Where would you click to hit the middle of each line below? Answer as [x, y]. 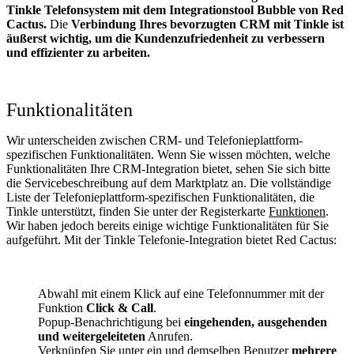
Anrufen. [169, 336]
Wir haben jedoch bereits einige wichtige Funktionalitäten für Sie [168, 225]
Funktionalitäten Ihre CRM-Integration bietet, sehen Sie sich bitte [168, 168]
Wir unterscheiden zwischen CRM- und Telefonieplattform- [154, 140]
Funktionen [297, 211]
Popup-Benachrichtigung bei [111, 322]
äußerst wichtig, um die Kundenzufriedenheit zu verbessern [166, 38]
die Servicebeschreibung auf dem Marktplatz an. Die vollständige [169, 183]
